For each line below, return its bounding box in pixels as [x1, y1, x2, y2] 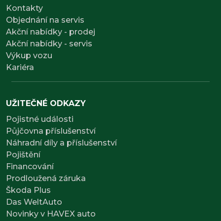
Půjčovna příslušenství [6, 126, 96, 136]
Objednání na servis [6, 15, 84, 25]
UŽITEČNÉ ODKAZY [6, 98, 86, 108]
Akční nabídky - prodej [6, 27, 95, 37]
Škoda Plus [6, 185, 51, 195]
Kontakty [6, 3, 43, 13]
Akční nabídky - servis [6, 38, 92, 48]
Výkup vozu [6, 50, 52, 60]
